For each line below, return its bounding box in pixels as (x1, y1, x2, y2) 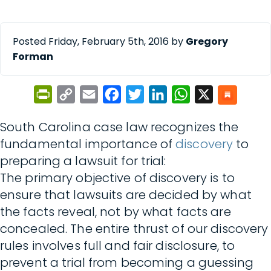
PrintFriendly (52, 88, 114, 100)
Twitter (144, 88, 180, 100)
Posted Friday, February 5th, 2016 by (13, 34, 186, 48)
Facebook (121, 88, 165, 100)
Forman (13, 50, 53, 64)
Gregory (186, 34, 228, 48)
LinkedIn (167, 88, 207, 100)
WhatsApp (190, 88, 238, 100)
